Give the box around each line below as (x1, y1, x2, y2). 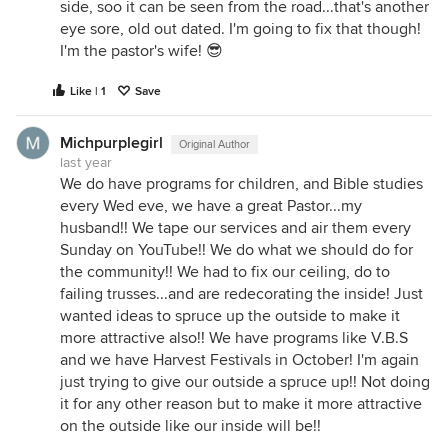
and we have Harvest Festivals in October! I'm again (60, 350, 419, 370)
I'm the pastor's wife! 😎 (60, 41, 223, 61)
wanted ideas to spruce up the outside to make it (60, 306, 400, 326)
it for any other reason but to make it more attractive (60, 394, 422, 414)
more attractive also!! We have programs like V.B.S (60, 328, 408, 348)
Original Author (179, 138, 250, 151)
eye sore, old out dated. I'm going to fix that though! (60, 19, 421, 39)
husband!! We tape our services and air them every (60, 218, 411, 238)
